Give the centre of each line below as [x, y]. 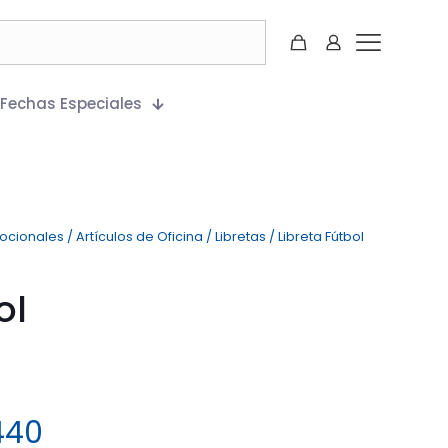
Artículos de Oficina [139, 236]
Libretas [240, 236]
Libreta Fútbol [321, 236]
